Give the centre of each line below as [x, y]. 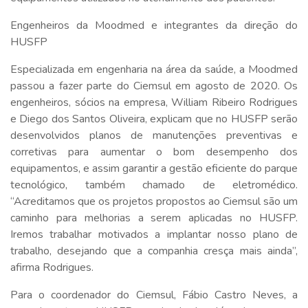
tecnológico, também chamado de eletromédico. [154, 185]
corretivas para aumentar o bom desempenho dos [154, 152]
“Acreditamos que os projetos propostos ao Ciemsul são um [154, 201]
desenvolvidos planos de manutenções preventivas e [154, 135]
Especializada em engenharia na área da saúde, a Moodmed [154, 69]
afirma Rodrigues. [52, 267]
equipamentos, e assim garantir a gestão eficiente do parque [154, 168]
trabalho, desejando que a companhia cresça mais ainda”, [154, 251]
